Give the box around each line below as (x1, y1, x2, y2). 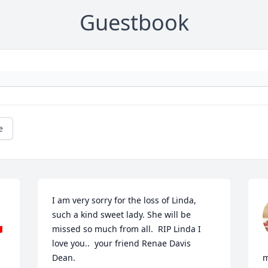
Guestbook (79, 8, 189, 38)
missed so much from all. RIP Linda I (52, 223, 202, 235)
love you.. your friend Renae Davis (52, 237, 191, 249)
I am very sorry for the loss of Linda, (52, 194, 197, 206)
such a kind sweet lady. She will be (52, 209, 191, 221)
